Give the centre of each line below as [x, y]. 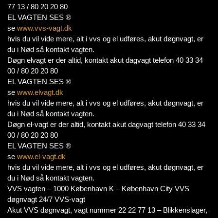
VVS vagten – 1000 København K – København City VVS [98, 189]
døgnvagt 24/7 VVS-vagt [46, 199]
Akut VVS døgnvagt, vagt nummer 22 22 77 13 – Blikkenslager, [107, 210]
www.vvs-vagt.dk [45, 28]
